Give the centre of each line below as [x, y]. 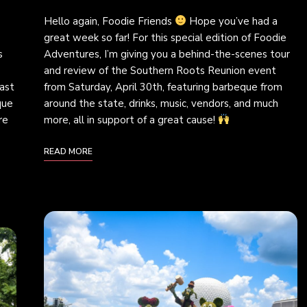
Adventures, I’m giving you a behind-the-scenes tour [167, 54]
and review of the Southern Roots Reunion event [160, 70]
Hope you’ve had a [232, 21]
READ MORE [68, 151]
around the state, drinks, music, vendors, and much [161, 103]
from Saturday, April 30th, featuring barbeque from [163, 87]
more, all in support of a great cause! [131, 120]
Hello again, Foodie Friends [109, 21]
